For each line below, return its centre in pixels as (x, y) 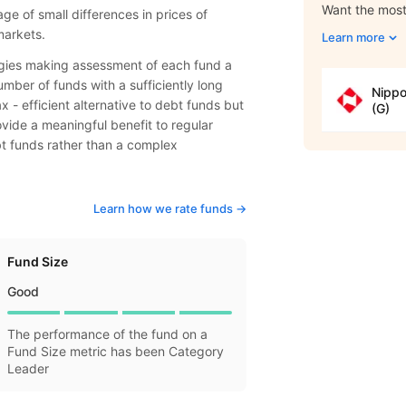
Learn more (353, 37)
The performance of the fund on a (108, 334)
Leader (29, 368)
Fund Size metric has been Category (116, 351)
